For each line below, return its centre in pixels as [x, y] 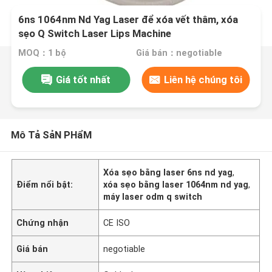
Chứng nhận [43, 223]
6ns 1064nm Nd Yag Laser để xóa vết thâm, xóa [128, 20]
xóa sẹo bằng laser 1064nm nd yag [176, 184]
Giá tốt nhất [83, 79]
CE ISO [117, 223]
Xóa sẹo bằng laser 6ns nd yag [168, 172]
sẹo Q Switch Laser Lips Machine [95, 34]
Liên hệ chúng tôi [203, 79]
